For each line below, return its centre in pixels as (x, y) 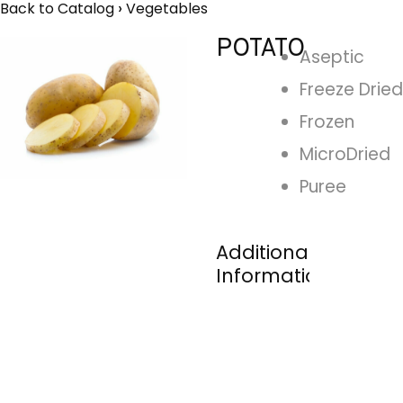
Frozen (327, 122)
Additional (265, 253)
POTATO (260, 50)
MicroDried (345, 155)
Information (273, 276)
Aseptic (332, 58)
